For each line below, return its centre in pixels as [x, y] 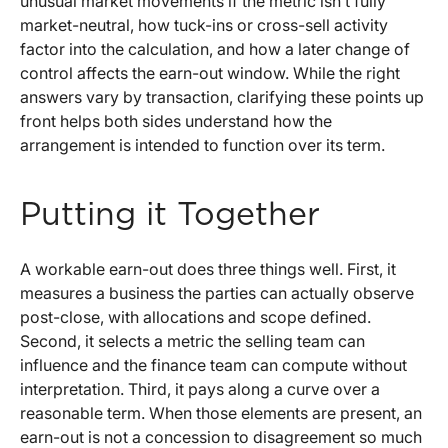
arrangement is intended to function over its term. [202, 145]
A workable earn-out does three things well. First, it [208, 269]
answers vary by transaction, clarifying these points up [222, 97]
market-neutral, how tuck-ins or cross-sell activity [204, 25]
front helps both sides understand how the [176, 121]
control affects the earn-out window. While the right [210, 73]
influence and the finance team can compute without [213, 365]
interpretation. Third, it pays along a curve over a [200, 389]
